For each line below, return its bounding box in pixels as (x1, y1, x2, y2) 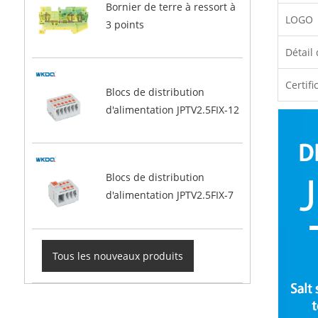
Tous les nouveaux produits (53, 248, 184, 263)
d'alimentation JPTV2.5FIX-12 (105, 102, 239, 116)
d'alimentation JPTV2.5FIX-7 (105, 188, 234, 202)
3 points (105, 17, 144, 31)
